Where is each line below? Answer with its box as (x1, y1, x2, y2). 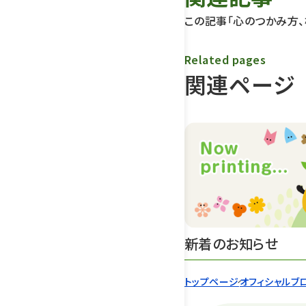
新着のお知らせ (184, 234, 279, 254)
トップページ (184, 275, 239, 289)
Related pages (184, 51, 266, 68)
